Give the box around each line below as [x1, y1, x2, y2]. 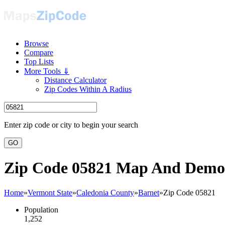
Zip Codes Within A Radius [44, 85, 132, 93]
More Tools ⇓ [24, 67, 69, 75]
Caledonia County [76, 188, 134, 197]
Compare [24, 48, 53, 57]
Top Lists [24, 57, 54, 66]
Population [24, 205, 58, 214]
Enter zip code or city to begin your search [4, 121, 138, 129]
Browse [24, 39, 49, 48]
